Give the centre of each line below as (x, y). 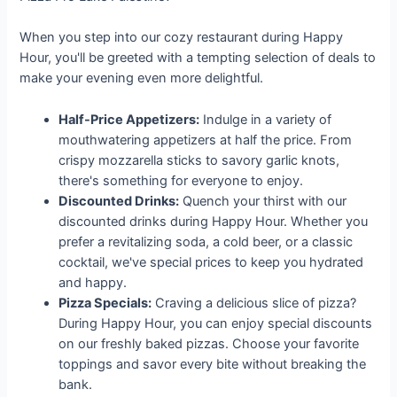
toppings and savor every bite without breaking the (213, 364)
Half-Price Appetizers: (129, 119)
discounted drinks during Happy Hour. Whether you (214, 221)
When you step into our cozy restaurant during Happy (182, 38)
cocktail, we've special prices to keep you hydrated (211, 262)
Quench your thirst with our (263, 201)
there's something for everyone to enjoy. (181, 180)
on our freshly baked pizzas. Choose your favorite (209, 343)
